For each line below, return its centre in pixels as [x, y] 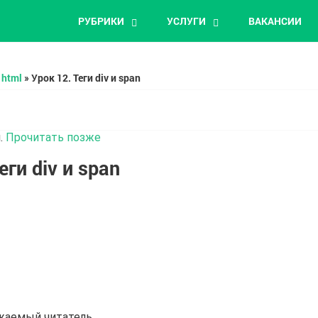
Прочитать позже [54, 137]
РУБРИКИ [101, 21]
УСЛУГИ [186, 21]
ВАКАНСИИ [275, 21]
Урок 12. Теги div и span [86, 78]
